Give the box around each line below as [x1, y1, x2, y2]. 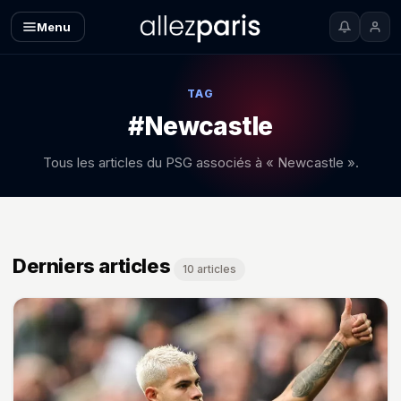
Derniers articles [13, 254, 171, 277]
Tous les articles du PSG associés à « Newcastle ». [42, 154, 359, 171]
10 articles [183, 262, 237, 276]
